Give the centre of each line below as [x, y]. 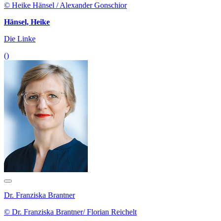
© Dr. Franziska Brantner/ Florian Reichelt [70, 212]
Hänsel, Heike [27, 22]
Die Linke [20, 39]
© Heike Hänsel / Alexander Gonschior [65, 5]
